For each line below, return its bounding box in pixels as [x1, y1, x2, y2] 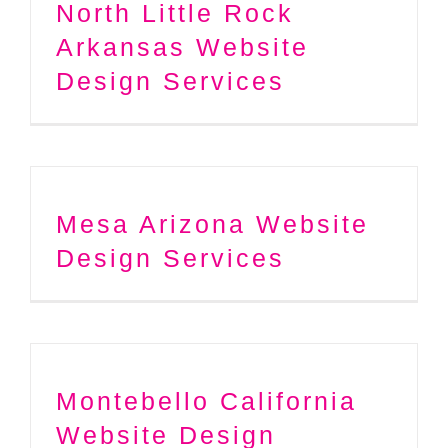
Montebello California [56, 386, 357, 415]
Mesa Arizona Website [56, 209, 369, 238]
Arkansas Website [56, 32, 309, 61]
